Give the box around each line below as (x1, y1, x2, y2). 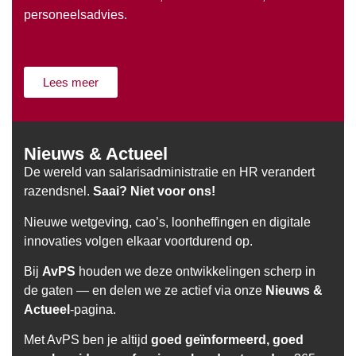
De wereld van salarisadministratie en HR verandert (24, 165, 315, 180)
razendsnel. (24, 184, 93, 199)
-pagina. (70, 302, 119, 316)
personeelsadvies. (24, 8, 127, 22)
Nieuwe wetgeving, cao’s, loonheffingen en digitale (24, 215, 311, 229)
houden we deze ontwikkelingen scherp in (75, 264, 315, 278)
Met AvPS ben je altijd (24, 333, 151, 347)
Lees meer (43, 75, 99, 90)
